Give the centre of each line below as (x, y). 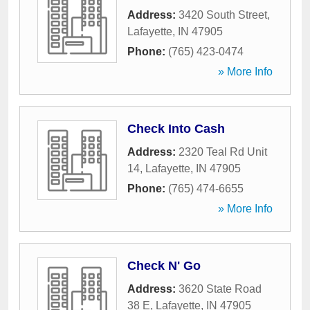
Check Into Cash (176, 129)
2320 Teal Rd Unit (223, 152)
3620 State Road (220, 289)
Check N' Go (164, 266)
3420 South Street (223, 15)
